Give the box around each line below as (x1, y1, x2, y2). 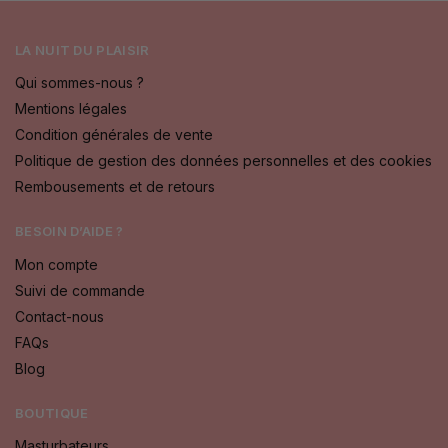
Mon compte (15, 255, 98, 273)
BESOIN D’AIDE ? (15, 223, 124, 240)
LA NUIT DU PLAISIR (15, 41, 150, 58)
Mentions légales (15, 100, 127, 118)
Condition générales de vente (15, 126, 213, 144)
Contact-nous (15, 307, 104, 325)
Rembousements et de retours (15, 178, 215, 196)
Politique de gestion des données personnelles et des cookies (15, 152, 432, 170)
